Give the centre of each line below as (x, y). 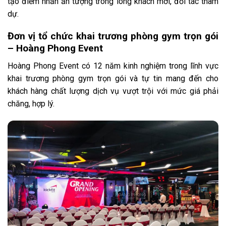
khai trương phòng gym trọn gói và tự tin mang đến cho (113, 79)
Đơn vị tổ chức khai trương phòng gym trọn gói (113, 36)
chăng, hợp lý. (31, 104)
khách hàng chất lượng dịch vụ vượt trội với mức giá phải (113, 91)
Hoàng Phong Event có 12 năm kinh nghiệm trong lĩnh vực (113, 66)
